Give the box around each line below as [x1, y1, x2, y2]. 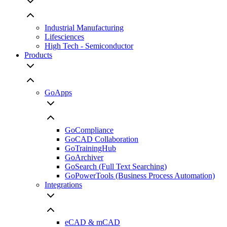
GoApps [45, 88, 72, 97]
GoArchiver [65, 153, 103, 162]
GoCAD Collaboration [65, 135, 138, 144]
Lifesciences [45, 32, 84, 42]
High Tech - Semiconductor [45, 42, 133, 51]
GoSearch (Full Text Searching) [65, 162, 167, 171]
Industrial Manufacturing [45, 23, 124, 32]
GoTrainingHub [65, 144, 116, 153]
